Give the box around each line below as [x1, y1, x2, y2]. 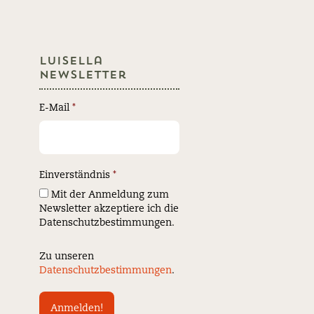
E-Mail [39, 103, 72, 114]
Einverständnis [39, 170, 113, 181]
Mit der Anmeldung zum [48, 190, 169, 200]
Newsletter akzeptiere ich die [39, 204, 179, 214]
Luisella [39, 56, 103, 68]
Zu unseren [39, 252, 94, 262]
